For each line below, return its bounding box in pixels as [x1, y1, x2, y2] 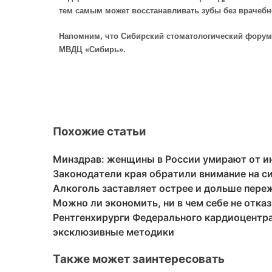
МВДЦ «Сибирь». [59, 44, 126, 54]
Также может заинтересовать [53, 251, 225, 266]
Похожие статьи [53, 124, 146, 139]
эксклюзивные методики [53, 226, 174, 239]
